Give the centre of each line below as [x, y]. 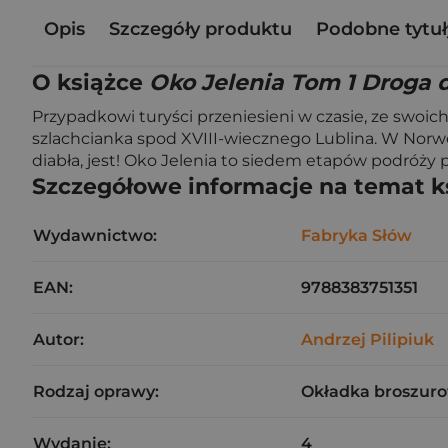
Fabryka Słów [356, 235]
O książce [90, 82]
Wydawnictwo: [95, 235]
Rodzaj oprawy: [96, 391]
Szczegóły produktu [200, 28]
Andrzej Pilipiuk [367, 339]
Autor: [58, 339]
